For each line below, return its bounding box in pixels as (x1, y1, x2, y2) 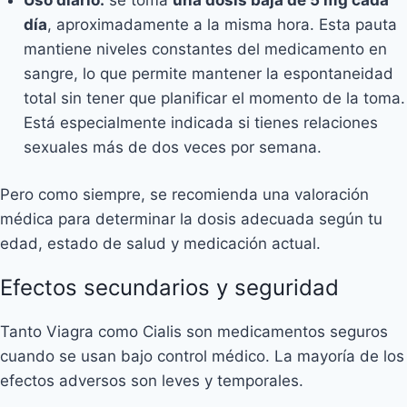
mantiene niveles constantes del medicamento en (23, 39, 387, 58)
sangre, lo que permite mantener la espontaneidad (23, 64, 393, 83)
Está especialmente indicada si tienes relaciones (23, 113, 378, 132)
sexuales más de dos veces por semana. (23, 137, 322, 156)
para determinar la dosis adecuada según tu (54, 210, 382, 228)
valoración (294, 185, 369, 203)
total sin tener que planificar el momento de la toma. (23, 88, 405, 107)
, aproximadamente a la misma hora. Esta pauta (46, 15, 397, 34)
